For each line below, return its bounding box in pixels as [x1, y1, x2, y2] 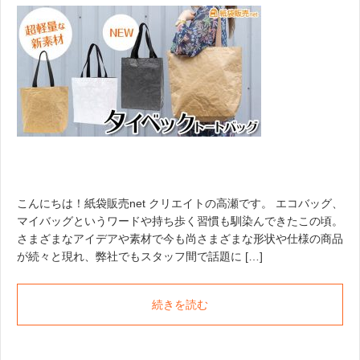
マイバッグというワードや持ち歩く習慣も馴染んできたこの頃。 [17, 215, 343, 228]
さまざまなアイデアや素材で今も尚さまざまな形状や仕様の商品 [17, 232, 343, 246]
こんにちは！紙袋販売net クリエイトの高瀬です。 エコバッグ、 [17, 197, 343, 211]
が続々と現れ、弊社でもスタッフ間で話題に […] [17, 250, 263, 264]
